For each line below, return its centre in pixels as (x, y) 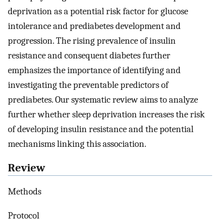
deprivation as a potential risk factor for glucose (98, 11)
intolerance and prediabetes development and (94, 26)
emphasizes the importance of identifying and (94, 70)
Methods (25, 192)
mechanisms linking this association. (77, 144)
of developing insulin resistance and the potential (101, 129)
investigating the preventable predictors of (88, 85)
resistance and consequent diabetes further (89, 55)
